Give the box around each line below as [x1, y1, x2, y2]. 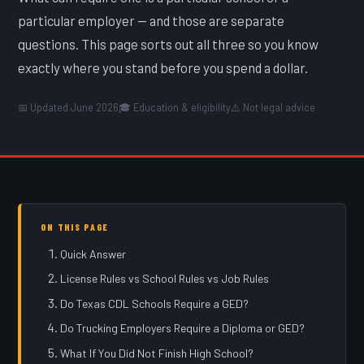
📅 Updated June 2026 [18, 101, 119, 113]
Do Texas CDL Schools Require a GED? [60, 296, 249, 310]
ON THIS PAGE [41, 221, 110, 233]
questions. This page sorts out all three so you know [18, 35, 319, 52]
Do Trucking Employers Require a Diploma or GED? [60, 321, 305, 336]
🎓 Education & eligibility [119, 101, 232, 113]
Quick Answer [60, 246, 127, 261]
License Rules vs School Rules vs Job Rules [60, 271, 270, 286]
